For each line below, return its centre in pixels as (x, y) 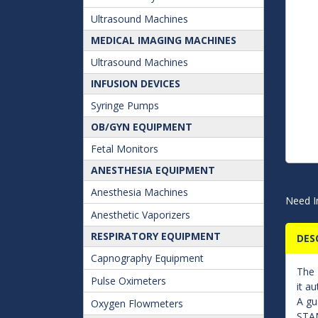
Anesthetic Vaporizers (141, 215)
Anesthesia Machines (139, 192)
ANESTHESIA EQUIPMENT (153, 170)
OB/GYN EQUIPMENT (142, 127)
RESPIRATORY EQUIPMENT (156, 236)
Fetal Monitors (125, 149)
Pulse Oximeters (128, 281)
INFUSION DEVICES (136, 83)
